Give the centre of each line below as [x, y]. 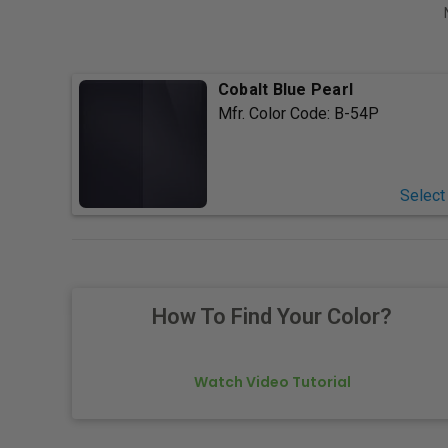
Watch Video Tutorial [272, 382]
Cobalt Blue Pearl [285, 90]
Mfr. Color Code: [275, 114]
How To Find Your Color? [272, 317]
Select [422, 196]
